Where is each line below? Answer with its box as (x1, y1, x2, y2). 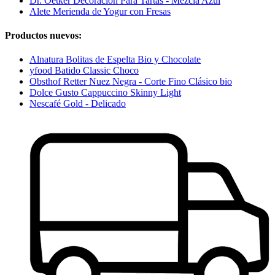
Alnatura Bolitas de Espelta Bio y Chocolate (29, 54, 201, 65)
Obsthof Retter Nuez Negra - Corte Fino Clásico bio (29, 76, 232, 87)
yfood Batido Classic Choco (29, 65, 139, 76)
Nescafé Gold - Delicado (29, 98, 126, 109)
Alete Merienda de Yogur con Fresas (29, 6, 171, 17)
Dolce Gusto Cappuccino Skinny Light (29, 87, 181, 98)
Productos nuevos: (5, 29, 82, 41)
